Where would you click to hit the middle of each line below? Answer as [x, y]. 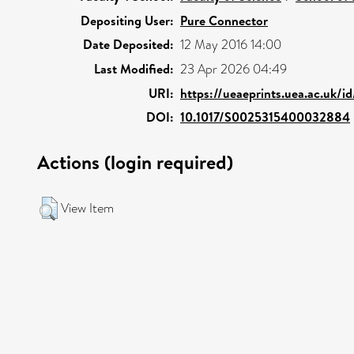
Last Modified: [134, 68]
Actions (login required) [135, 162]
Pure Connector [224, 20]
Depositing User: [127, 20]
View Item [87, 208]
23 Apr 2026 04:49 [233, 69]
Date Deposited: [128, 44]
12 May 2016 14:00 [231, 44]
